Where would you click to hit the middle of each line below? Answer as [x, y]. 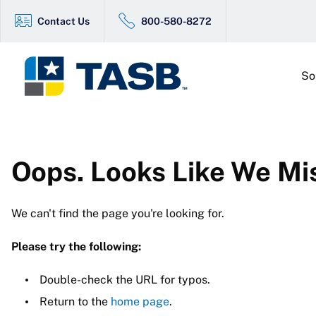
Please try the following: [76, 247]
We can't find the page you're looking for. [119, 213]
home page [140, 302]
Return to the [75, 302]
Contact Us [63, 21]
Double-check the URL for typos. [125, 280]
